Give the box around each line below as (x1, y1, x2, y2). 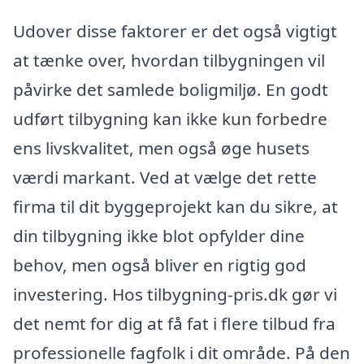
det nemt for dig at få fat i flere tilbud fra (13, 312, 336, 336)
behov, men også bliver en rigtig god (13, 253, 306, 277)
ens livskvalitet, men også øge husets (13, 136, 310, 160)
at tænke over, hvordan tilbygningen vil (13, 49, 325, 72)
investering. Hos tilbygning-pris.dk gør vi (13, 283, 337, 306)
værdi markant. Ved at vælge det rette (13, 166, 317, 189)
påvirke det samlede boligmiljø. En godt (13, 78, 328, 102)
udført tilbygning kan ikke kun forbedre (13, 107, 327, 131)
